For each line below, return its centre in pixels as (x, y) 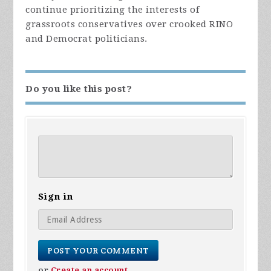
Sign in (56, 197)
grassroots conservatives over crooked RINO (129, 24)
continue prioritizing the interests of (113, 10)
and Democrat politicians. (87, 39)
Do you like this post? (79, 89)
